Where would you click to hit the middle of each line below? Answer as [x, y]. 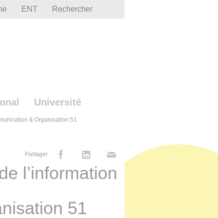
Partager [36, 154]
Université [58, 102]
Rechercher [72, 9]
